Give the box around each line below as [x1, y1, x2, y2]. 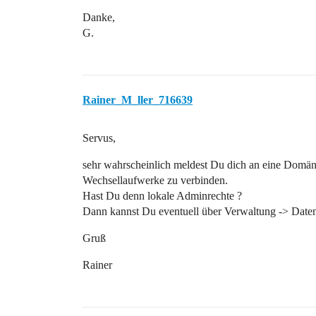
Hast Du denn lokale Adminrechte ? [83, 190, 242, 202]
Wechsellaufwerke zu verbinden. [83, 174, 228, 186]
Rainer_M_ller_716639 [83, 94, 193, 106]
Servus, [83, 132, 116, 144]
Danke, [83, 11, 115, 23]
